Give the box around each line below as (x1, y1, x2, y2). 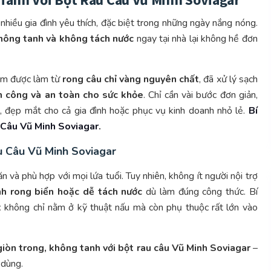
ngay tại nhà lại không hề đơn (134, 32, 258, 46)
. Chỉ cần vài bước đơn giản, (143, 88, 258, 102)
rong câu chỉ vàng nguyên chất (62, 73, 200, 87)
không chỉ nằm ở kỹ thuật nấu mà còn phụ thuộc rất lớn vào (1, 201, 258, 215)
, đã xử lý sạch (199, 73, 258, 87)
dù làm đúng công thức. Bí (142, 185, 258, 199)
